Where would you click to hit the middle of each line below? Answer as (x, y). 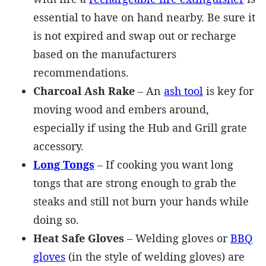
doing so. (56, 219)
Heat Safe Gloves (79, 238)
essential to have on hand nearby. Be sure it (144, 17)
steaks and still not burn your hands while (141, 201)
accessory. (58, 146)
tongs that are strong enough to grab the (135, 183)
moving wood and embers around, (121, 109)
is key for (228, 91)
